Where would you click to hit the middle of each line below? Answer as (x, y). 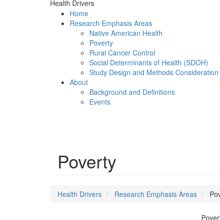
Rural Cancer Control (122, 53)
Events (100, 102)
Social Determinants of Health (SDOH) (149, 62)
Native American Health (126, 33)
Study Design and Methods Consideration (154, 72)
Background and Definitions (132, 92)
